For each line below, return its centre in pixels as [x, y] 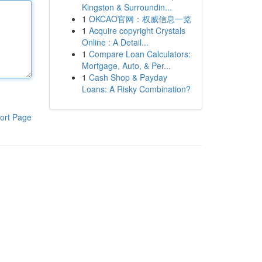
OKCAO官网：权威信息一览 [140, 19]
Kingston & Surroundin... [127, 7]
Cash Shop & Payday [128, 77]
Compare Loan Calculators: [139, 54]
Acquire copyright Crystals [137, 30]
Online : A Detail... [115, 42]
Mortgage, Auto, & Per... [126, 65]
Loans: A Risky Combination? [136, 89]
